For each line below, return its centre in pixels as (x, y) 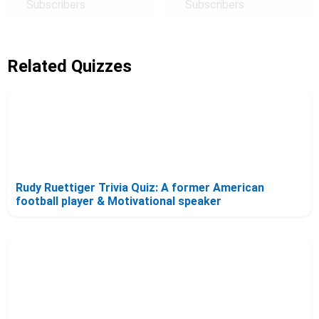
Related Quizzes (69, 66)
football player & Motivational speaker (119, 201)
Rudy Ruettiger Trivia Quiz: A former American (140, 187)
